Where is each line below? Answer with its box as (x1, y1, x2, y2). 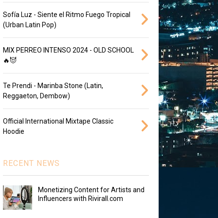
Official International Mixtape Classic (2, 117, 113, 126)
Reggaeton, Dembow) (2, 92, 70, 100)
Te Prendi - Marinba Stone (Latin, (2, 82, 103, 90)
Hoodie (2, 127, 24, 136)
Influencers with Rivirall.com (37, 195, 123, 203)
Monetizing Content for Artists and (37, 186, 145, 194)
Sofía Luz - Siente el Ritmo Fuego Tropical (2, 11, 130, 19)
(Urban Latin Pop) (2, 21, 56, 29)
